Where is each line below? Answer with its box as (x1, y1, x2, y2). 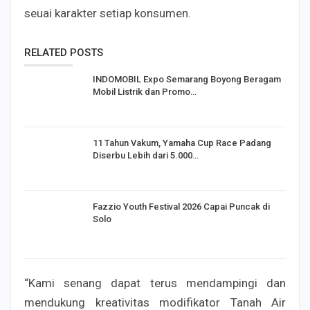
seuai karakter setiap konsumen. (24, 6, 191, 21)
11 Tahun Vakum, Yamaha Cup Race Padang (93, 137, 271, 148)
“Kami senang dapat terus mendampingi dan (24, 276, 286, 291)
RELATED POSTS (24, 46, 103, 60)
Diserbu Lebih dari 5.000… (93, 149, 199, 161)
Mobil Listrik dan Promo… (93, 86, 197, 98)
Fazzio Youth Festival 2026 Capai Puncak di (93, 201, 270, 212)
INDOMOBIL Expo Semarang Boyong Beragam (93, 74, 281, 85)
